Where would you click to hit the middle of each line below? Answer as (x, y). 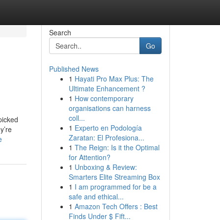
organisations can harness (110, 108)
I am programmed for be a (115, 187)
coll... (77, 118)
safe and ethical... (96, 196)
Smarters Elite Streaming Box (114, 177)
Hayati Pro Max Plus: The (114, 79)
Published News (74, 69)
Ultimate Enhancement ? (107, 88)
